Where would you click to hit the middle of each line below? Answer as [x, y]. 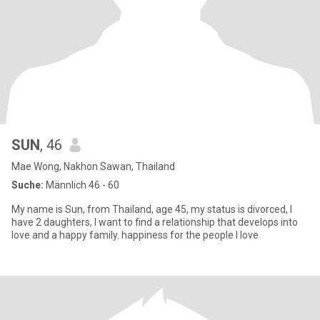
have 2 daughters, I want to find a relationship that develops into [155, 222]
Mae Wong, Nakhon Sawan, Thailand [93, 166]
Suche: [27, 185]
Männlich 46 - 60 [81, 185]
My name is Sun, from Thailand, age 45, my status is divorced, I [152, 209]
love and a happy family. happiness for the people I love [190, 235]
